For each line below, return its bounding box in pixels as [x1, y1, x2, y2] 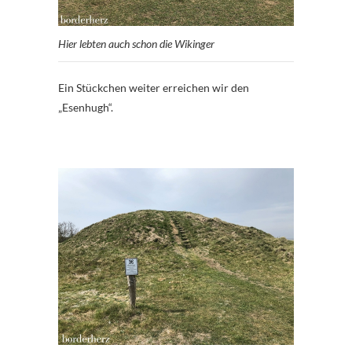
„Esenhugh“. [58, 100, 113, 114]
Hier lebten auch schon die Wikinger [58, 36, 214, 50]
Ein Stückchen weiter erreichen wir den [58, 80, 249, 94]
